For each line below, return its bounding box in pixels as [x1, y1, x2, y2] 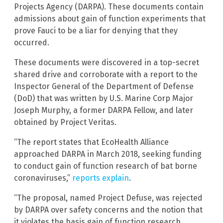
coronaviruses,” [14, 173, 72, 183]
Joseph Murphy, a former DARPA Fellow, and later [14, 105, 193, 115]
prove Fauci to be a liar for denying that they [14, 25, 178, 35]
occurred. [14, 37, 49, 47]
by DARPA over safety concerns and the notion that [14, 205, 203, 215]
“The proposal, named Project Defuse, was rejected [14, 193, 203, 203]
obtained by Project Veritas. [14, 117, 116, 127]
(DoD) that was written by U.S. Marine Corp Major [14, 93, 193, 103]
